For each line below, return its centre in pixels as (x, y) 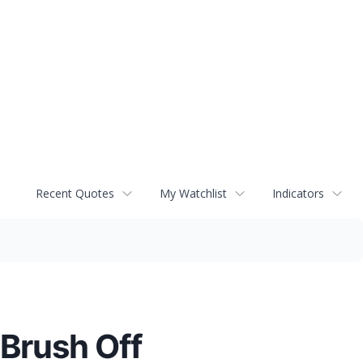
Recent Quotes (75, 194)
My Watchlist (193, 194)
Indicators (298, 194)
